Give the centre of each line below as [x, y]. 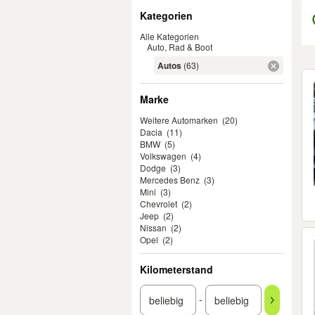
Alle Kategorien [169, 36]
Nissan [153, 227]
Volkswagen [163, 156]
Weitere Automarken [179, 120]
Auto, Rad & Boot [180, 47]
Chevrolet [159, 204]
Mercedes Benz [170, 180]
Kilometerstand [176, 269]
